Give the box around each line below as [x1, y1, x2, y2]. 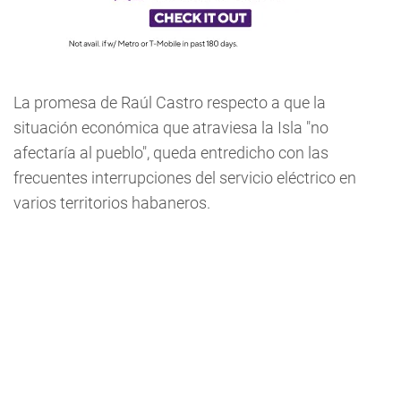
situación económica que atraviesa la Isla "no [13, 118, 328, 137]
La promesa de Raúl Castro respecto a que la [13, 93, 326, 112]
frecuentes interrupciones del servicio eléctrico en [13, 168, 356, 187]
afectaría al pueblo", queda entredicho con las [13, 143, 328, 162]
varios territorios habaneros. [13, 193, 210, 212]
